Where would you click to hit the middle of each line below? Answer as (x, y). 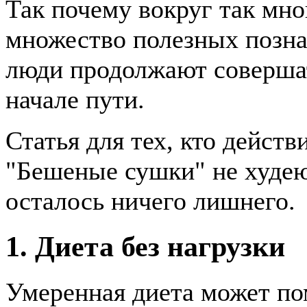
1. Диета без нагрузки (145, 246)
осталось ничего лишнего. (150, 200)
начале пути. (75, 99)
